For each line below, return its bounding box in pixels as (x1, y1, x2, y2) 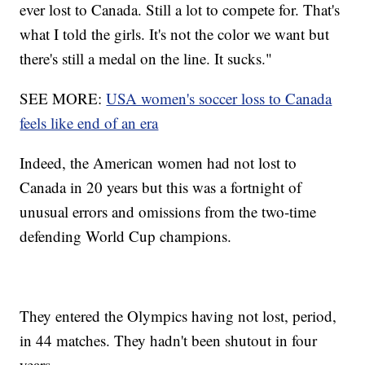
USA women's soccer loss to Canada (106, 88, 332, 109)
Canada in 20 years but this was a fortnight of (20, 177, 302, 198)
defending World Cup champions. (20, 226, 232, 247)
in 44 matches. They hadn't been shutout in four (20, 330, 318, 351)
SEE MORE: (20, 88, 107, 109)
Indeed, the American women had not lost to (20, 152, 297, 174)
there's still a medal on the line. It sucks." (20, 48, 273, 69)
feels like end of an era (20, 112, 159, 134)
